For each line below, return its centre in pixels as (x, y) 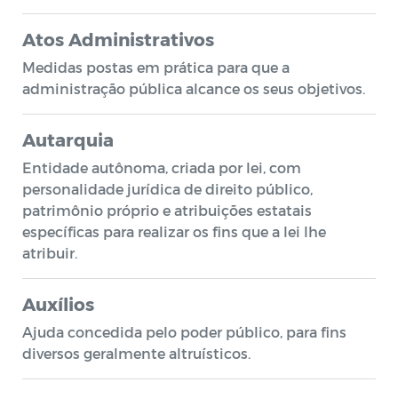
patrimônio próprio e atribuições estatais (167, 210)
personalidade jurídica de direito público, (167, 189)
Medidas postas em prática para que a (156, 67)
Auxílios (58, 304)
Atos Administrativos (118, 39)
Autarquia (68, 139)
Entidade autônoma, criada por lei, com (162, 167)
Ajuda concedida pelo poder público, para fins (184, 332)
